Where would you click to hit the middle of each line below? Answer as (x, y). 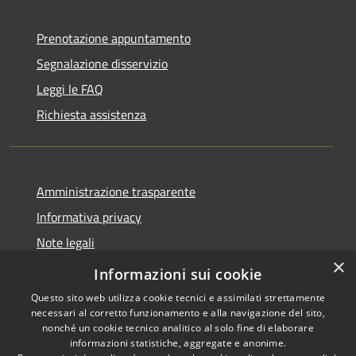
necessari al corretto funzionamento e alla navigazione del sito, (178, 313)
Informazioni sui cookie (178, 274)
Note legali (66, 243)
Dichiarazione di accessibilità (114, 268)
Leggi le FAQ (70, 89)
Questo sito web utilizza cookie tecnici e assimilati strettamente (178, 298)
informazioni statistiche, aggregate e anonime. (178, 343)
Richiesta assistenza (91, 115)
